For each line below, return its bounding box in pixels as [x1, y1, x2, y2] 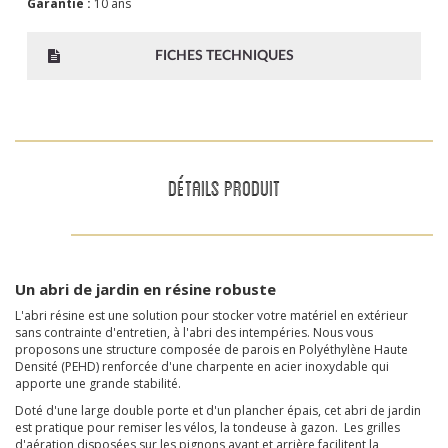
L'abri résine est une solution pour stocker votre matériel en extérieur [15, 307, 408, 324]
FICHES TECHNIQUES [154, 49, 294, 63]
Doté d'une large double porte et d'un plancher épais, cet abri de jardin [15, 402, 421, 419]
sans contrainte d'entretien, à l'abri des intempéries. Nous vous [15, 324, 373, 341]
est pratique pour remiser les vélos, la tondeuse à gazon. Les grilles [15, 419, 400, 436]
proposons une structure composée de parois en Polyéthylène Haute [15, 341, 408, 358]
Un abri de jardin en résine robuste [15, 279, 276, 299]
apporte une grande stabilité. [15, 375, 181, 392]
